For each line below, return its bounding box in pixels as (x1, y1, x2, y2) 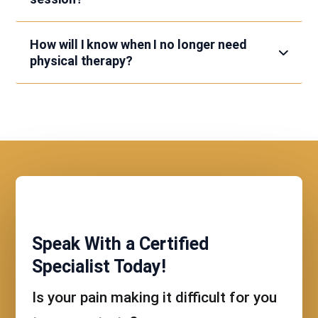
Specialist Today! (31, 256, 166, 277)
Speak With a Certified (31, 233, 209, 254)
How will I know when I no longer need (30, 36, 247, 52)
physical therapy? (30, 53, 133, 68)
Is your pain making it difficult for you (31, 288, 277, 306)
